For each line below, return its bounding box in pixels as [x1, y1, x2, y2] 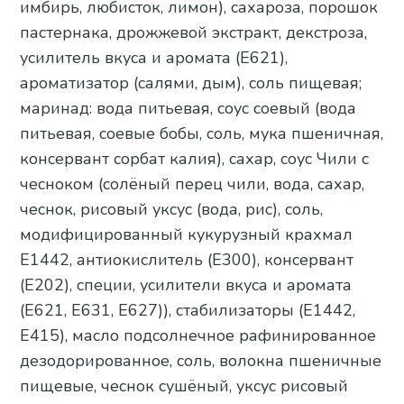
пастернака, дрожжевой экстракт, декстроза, [20, 21, 368, 43]
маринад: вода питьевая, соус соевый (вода [20, 96, 357, 119]
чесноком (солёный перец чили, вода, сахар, [20, 172, 365, 195]
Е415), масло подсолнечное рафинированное [20, 324, 377, 346]
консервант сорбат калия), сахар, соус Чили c [20, 147, 370, 170]
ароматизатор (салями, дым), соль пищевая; [20, 71, 363, 94]
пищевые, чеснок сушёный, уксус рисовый [20, 374, 349, 397]
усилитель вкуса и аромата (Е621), [20, 46, 289, 69]
